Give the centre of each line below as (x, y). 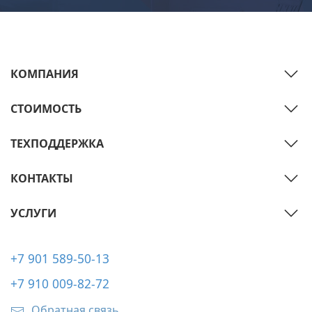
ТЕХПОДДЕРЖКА (57, 144)
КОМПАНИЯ (45, 74)
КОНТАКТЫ (42, 179)
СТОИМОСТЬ (46, 109)
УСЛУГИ (33, 213)
